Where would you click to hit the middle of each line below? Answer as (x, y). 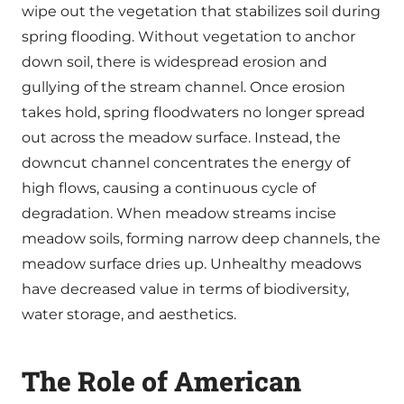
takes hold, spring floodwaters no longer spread (193, 112)
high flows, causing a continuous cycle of (169, 188)
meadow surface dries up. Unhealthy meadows (192, 263)
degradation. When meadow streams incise (179, 213)
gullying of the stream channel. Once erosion (184, 87)
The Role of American (161, 381)
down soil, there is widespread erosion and (174, 61)
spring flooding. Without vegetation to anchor (188, 36)
